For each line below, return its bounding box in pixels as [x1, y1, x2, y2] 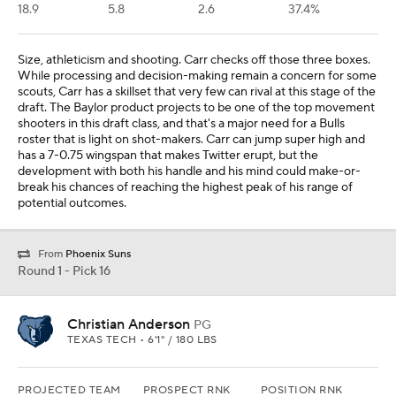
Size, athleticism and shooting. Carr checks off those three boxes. [18, 52, 370, 69]
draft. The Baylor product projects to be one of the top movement [18, 100, 375, 117]
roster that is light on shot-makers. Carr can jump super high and [18, 132, 365, 148]
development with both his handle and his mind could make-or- [18, 164, 361, 180]
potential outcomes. [18, 195, 126, 212]
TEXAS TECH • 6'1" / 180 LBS [67, 333, 217, 347]
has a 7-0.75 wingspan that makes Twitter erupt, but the [18, 148, 318, 164]
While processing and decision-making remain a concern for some [18, 68, 377, 85]
